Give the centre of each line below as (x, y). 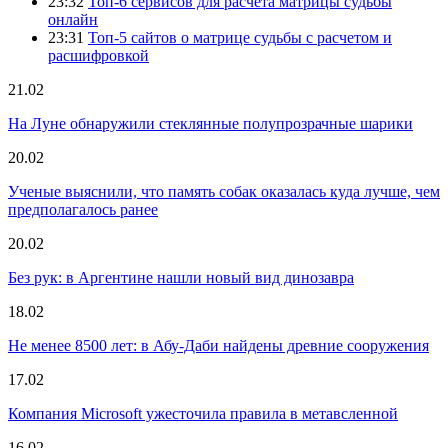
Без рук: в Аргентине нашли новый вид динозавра (181, 277)
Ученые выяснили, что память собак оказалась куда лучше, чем (224, 191)
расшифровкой (98, 55)
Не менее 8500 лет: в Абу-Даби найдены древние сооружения (218, 345)
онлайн (73, 19)
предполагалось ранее (83, 209)
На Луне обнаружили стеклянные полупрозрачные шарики (210, 123)
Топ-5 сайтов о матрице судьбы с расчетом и (240, 37)
